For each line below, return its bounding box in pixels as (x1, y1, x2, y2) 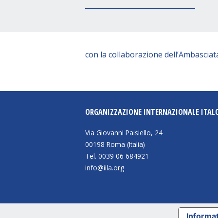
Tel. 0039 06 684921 (85, 151, 149, 161)
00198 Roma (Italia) (85, 139, 145, 149)
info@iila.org (85, 163, 124, 172)
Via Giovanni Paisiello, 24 (85, 127, 163, 137)
